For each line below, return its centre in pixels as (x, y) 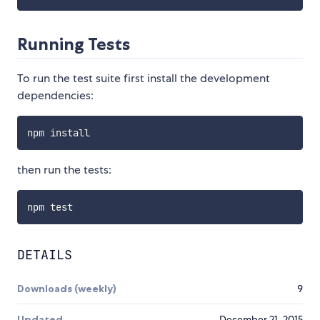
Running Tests (74, 44)
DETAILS (45, 254)
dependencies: (55, 95)
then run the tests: (64, 169)
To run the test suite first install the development (144, 78)
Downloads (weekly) (67, 288)
